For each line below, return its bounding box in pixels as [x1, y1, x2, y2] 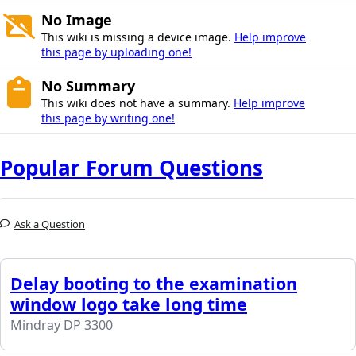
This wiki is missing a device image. [41, 29, 234, 45]
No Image [41, 10, 112, 30]
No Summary [41, 76, 135, 96]
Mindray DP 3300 [10, 316, 113, 335]
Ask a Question [14, 217, 85, 232]
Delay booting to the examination [10, 272, 297, 296]
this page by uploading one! [41, 44, 192, 60]
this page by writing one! [41, 110, 175, 126]
